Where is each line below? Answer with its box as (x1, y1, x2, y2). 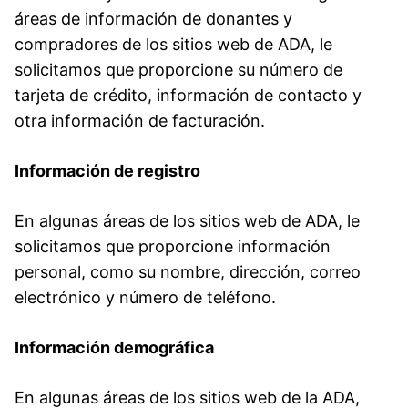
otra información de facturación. (15, 110, 265, 130)
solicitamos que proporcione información (15, 236, 331, 256)
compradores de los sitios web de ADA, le (15, 34, 332, 54)
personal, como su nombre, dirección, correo (15, 261, 361, 281)
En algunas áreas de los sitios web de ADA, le (15, 210, 360, 230)
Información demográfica (15, 337, 214, 357)
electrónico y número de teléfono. (15, 287, 276, 307)
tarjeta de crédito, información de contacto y (15, 85, 362, 105)
